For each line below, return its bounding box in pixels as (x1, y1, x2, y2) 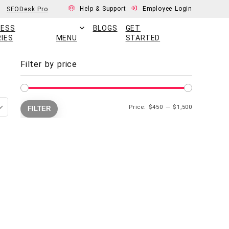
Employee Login (142, 5, 192, 12)
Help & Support (80, 5, 129, 12)
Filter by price (20, 59, 77, 69)
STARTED (125, 34, 161, 42)
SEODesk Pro (6, 5, 48, 13)
